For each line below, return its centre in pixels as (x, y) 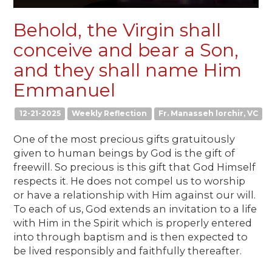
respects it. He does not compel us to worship (130, 181)
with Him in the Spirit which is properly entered (133, 223)
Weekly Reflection (110, 114)
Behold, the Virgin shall (117, 30)
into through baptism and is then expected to (131, 236)
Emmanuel (65, 90)
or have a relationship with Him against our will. (135, 195)
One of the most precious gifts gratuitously (124, 139)
